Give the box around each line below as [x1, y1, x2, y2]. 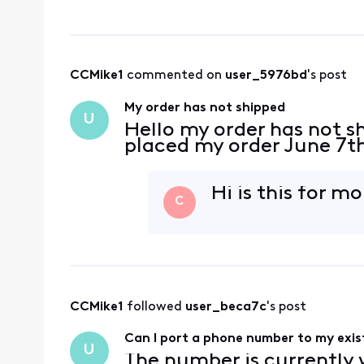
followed [126, 300, 185, 314]
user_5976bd [224, 69, 307, 83]
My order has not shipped [123, 101, 285, 115]
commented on [126, 69, 225, 83]
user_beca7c [184, 300, 266, 314]
